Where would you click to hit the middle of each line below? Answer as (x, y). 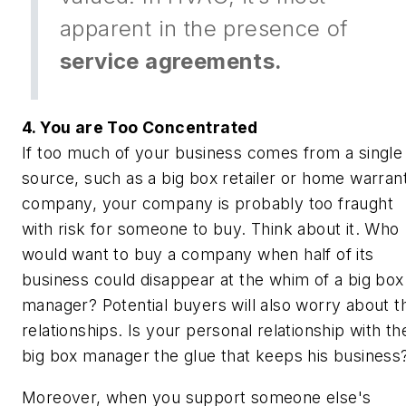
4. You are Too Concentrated (140, 128)
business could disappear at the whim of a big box (213, 280)
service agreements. (171, 61)
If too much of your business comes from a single (213, 153)
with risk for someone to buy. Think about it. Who (211, 229)
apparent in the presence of (204, 28)
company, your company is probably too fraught (208, 204)
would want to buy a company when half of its (198, 255)
